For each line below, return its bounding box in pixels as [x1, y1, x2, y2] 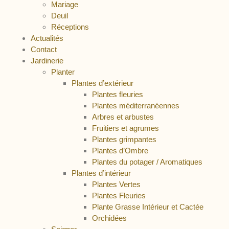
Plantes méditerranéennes [92, 101, 179, 110]
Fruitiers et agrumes [92, 124, 159, 132]
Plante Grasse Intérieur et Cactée [92, 202, 203, 211]
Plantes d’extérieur [72, 79, 133, 87]
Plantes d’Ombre [92, 146, 148, 155]
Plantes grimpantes [92, 135, 156, 144]
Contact [31, 45, 57, 54]
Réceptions [51, 22, 89, 31]
